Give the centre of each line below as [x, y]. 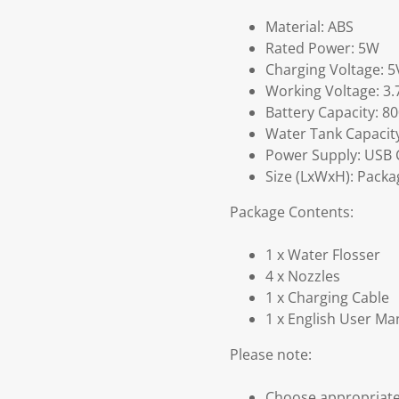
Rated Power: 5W [322, 49]
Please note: [271, 355]
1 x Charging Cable [327, 298]
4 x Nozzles [303, 277]
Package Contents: [292, 212]
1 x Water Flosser [323, 255]
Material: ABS [309, 27]
